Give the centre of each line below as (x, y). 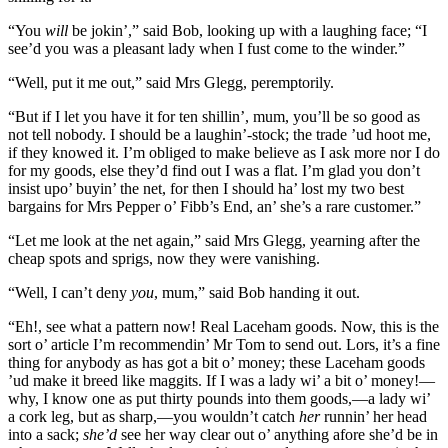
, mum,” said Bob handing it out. (257, 292)
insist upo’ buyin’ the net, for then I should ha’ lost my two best (206, 188)
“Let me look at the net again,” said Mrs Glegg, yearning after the (214, 240)
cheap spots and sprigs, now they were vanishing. (164, 258)
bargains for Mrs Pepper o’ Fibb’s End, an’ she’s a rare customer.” (214, 206)
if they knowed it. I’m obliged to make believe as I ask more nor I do (224, 152)
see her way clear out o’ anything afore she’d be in (277, 434)
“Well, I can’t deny (69, 292)
